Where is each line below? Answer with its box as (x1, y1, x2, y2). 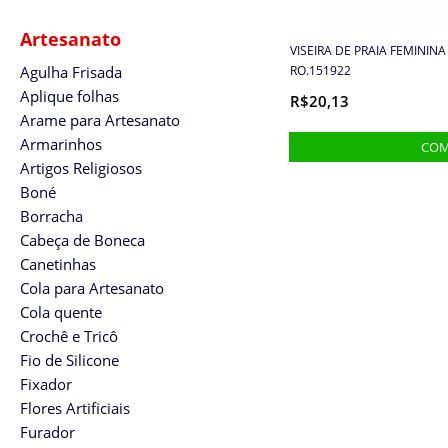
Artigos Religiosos (20, 158, 142, 178)
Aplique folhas (20, 86, 119, 106)
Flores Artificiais (20, 398, 130, 418)
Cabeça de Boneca (20, 230, 145, 250)
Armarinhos (20, 134, 102, 154)
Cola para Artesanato (20, 278, 164, 298)
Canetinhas (20, 254, 96, 274)
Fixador (20, 374, 72, 394)
